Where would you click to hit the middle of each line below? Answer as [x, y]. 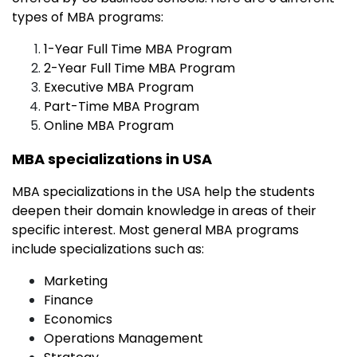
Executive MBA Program [119, 87]
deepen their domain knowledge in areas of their [164, 210]
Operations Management [124, 338]
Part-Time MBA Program [122, 106]
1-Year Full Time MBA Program [138, 49]
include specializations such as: [108, 249]
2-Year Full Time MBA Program [139, 68]
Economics [78, 319]
